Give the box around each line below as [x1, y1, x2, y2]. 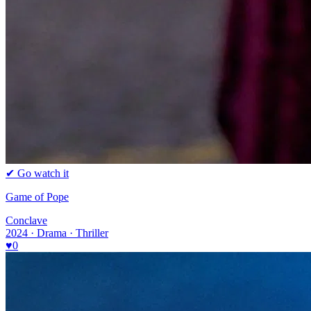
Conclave [6, 214, 47, 226]
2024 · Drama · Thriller [6, 226, 108, 239]
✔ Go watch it [6, 167, 69, 179]
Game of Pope [6, 190, 69, 203]
